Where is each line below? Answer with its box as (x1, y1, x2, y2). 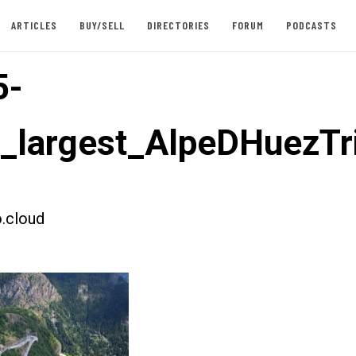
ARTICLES (10, 18, 57, 32)
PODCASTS (285, 18, 337, 32)
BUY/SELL (79, 18, 125, 32)
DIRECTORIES (146, 18, 210, 32)
